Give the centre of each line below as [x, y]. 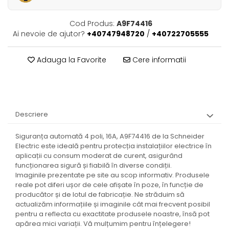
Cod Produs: [92, 24]
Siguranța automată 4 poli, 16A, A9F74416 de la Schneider [110, 136]
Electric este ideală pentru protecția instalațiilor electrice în [113, 146]
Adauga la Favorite [71, 60]
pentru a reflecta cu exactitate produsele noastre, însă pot [112, 214]
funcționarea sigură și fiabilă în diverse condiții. [94, 165]
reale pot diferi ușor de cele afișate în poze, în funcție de [109, 185]
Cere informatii [158, 60]
